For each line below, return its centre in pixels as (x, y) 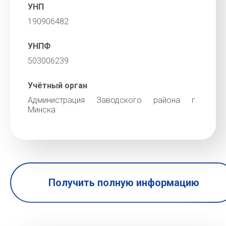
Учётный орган (58, 86)
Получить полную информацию (124, 183)
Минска (42, 110)
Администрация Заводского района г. (112, 100)
